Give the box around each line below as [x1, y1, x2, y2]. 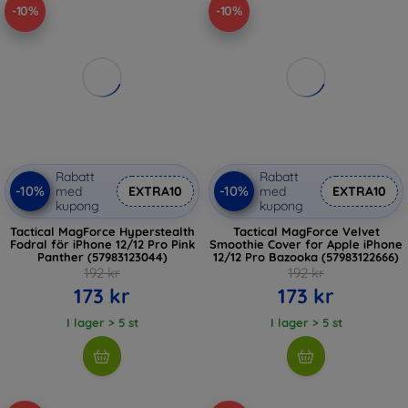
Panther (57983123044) [36, 249, 168, 264]
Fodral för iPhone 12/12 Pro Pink [9, 236, 195, 251]
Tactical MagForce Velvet [232, 223, 380, 239]
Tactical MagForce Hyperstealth [9, 223, 195, 239]
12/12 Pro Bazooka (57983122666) [213, 249, 399, 264]
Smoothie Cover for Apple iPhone [209, 236, 403, 251]
